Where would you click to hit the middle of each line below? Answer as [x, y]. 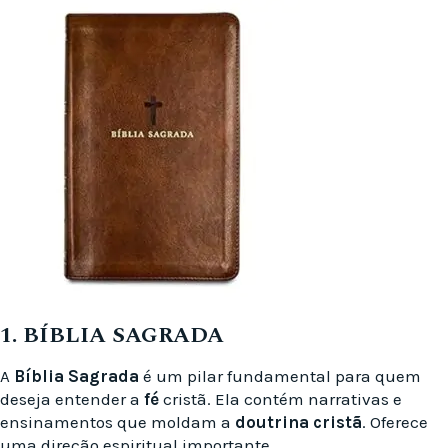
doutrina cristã [298, 422]
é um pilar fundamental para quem [280, 376]
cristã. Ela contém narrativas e [280, 399]
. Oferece [395, 422]
